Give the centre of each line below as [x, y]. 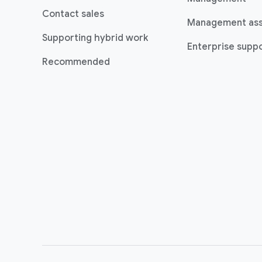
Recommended [76, 62]
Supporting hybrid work [95, 38]
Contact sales [73, 14]
